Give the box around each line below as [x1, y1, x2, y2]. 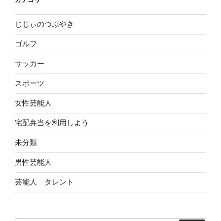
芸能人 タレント [15, 178, 74, 186]
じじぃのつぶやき [15, 20, 74, 29]
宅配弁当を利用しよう [15, 118, 89, 127]
